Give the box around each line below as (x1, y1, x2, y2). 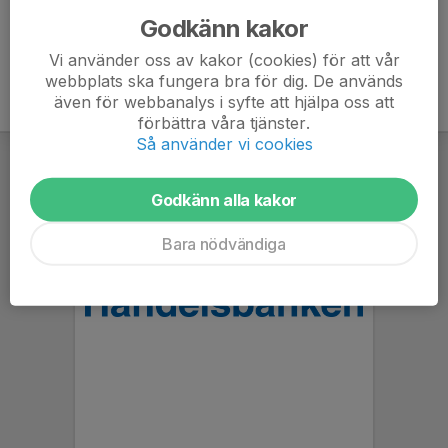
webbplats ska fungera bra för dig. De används (45, 70, 403, 91)
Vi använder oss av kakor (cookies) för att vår (48, 49, 400, 70)
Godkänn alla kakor (150, 189, 298, 210)
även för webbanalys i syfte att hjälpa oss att (54, 91, 394, 112)
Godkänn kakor (139, 13, 309, 43)
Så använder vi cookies (135, 133, 313, 154)
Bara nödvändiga (162, 233, 286, 254)
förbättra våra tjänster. (138, 112, 310, 133)
